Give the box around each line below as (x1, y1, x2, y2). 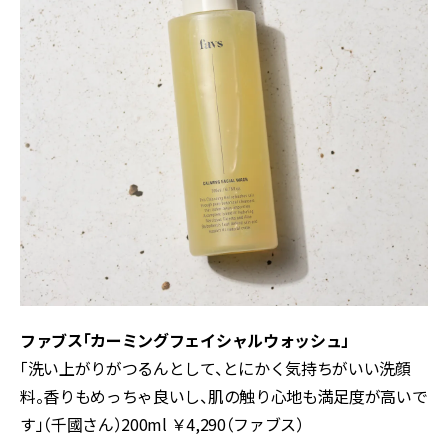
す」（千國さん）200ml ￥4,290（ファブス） (20, 411, 304, 436)
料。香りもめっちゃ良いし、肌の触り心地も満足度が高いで (20, 383, 428, 408)
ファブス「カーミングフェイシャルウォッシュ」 (20, 327, 349, 352)
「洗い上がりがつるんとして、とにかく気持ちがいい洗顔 (20, 355, 411, 380)
